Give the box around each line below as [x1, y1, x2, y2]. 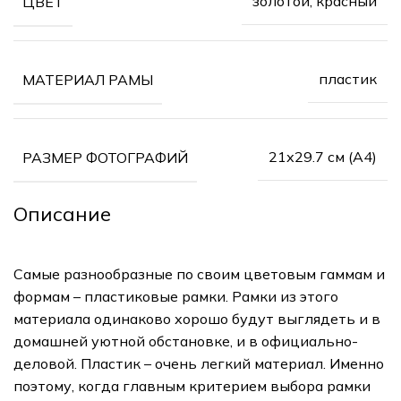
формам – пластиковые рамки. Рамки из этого [13, 286, 338, 305]
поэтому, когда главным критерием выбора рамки [13, 376, 371, 395]
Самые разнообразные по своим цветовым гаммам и [13, 264, 385, 283]
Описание [13, 200, 111, 226]
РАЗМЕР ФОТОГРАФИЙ [22, 148, 188, 166]
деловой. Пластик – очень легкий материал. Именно [13, 354, 384, 372]
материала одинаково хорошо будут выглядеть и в [13, 309, 380, 328]
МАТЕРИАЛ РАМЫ [22, 70, 153, 89]
